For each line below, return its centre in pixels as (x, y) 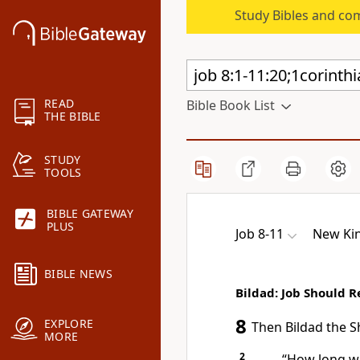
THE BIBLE (73, 117)
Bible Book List (231, 105)
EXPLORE (69, 324)
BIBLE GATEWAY (90, 214)
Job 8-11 (260, 234)
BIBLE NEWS (78, 274)
